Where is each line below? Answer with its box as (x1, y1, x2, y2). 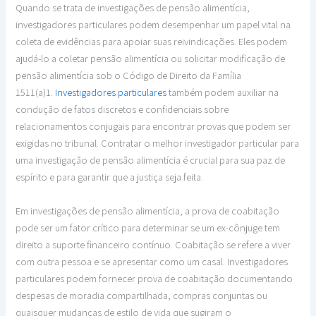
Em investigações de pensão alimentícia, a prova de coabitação (16, 203, 280, 217)
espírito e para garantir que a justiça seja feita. (16, 170, 204, 184)
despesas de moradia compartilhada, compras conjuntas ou (16, 288, 268, 302)
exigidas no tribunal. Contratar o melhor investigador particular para (16, 136, 300, 150)
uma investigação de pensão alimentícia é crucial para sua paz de (16, 153, 286, 167)
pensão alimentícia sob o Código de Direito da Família (16, 68, 242, 83)
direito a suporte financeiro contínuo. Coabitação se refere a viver (16, 237, 291, 251)
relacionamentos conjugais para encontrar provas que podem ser (16, 119, 291, 133)
